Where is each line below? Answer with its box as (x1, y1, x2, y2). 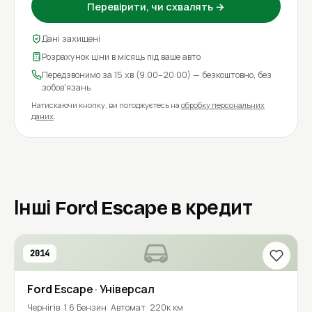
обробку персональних (181, 100, 265, 111)
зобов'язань (42, 81, 91, 94)
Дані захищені (42, 33, 100, 45)
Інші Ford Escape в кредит (14, 196, 252, 221)
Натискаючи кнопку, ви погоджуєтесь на (31, 100, 181, 111)
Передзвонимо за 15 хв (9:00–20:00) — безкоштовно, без (42, 69, 272, 81)
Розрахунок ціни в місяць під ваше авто (42, 51, 201, 63)
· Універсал (95, 281, 155, 297)
